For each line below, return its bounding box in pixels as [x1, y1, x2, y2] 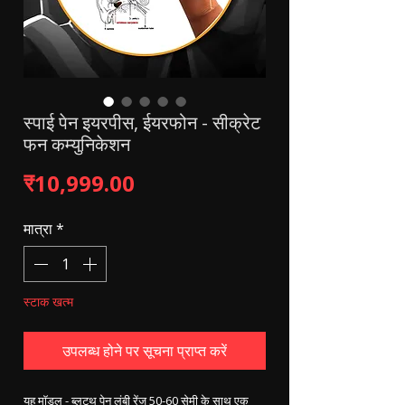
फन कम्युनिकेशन [24, 132, 130, 156]
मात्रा [24, 219, 52, 239]
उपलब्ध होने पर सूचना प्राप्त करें [62, 341, 227, 361]
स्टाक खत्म [24, 293, 73, 310]
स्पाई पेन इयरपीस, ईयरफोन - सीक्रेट [24, 110, 260, 135]
